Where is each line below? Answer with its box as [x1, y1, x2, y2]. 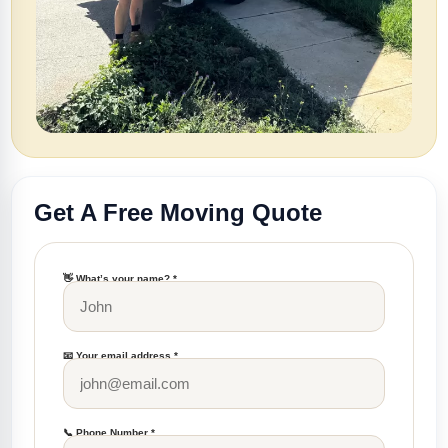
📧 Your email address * [63, 350, 178, 361]
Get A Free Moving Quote [34, 199, 322, 226]
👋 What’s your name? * [63, 273, 177, 284]
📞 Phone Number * [63, 427, 155, 438]
